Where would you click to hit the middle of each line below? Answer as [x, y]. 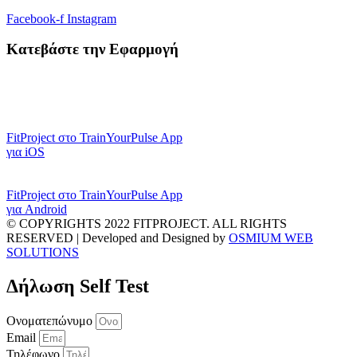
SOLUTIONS [43, 252]
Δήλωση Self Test [78, 286]
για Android [37, 209]
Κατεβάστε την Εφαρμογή [92, 49]
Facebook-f [35, 18]
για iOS [25, 151]
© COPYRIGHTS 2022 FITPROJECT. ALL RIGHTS [147, 223]
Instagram [92, 18]
